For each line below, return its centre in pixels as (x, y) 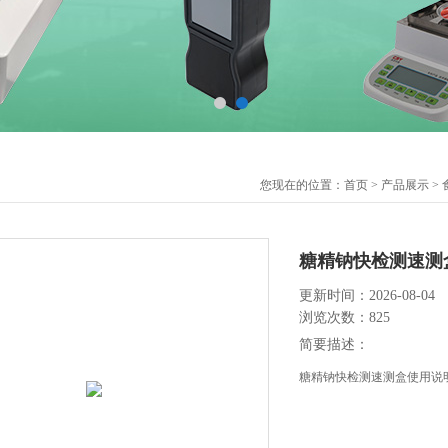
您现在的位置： (302, 185)
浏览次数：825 (344, 317)
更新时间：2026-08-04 (367, 295)
